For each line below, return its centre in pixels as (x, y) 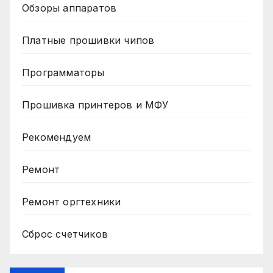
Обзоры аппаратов (69, 8)
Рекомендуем (57, 137)
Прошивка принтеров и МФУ (95, 105)
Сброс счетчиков (65, 234)
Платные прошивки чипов (88, 40)
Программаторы (63, 72)
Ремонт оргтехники (72, 201)
